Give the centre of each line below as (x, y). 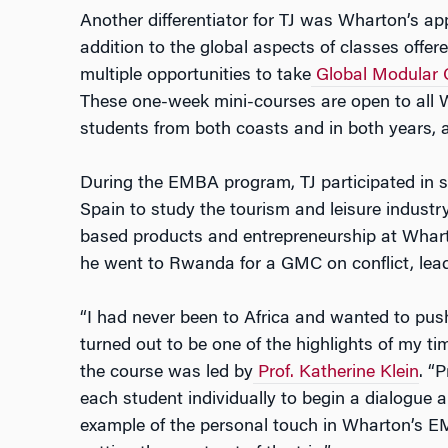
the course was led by (166, 372)
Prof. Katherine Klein (335, 372)
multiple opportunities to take (195, 75)
